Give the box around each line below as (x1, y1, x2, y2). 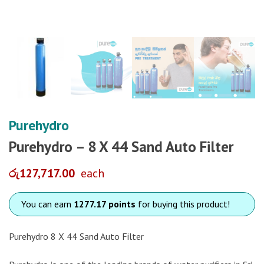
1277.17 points (74, 198, 136, 210)
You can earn (21, 198, 74, 210)
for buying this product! (136, 198, 230, 210)
